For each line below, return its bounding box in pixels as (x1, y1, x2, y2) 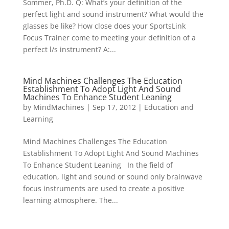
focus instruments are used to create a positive (22, 183, 185, 193)
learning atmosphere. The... (22, 195, 118, 205)
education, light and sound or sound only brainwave (22, 171, 202, 181)
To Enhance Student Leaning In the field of (22, 159, 173, 170)
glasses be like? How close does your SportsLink (22, 20, 186, 31)
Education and (144, 102, 194, 112)
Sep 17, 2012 (92, 102, 136, 112)
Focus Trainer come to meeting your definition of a (22, 32, 196, 42)
